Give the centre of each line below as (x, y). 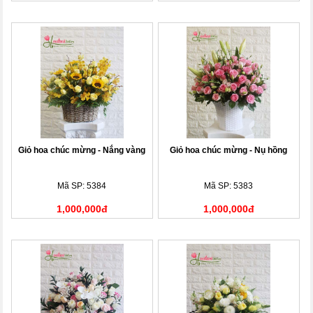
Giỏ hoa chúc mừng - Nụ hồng (229, 150)
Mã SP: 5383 (229, 185)
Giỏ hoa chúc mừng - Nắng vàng (82, 150)
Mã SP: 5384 (82, 185)
